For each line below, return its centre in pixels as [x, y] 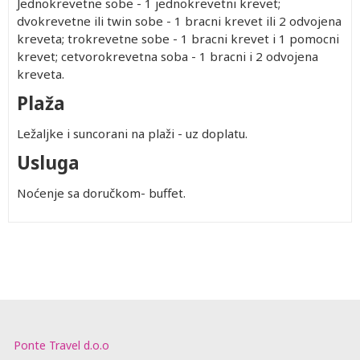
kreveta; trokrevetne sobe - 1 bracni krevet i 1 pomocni [178, 39]
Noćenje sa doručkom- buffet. [101, 193]
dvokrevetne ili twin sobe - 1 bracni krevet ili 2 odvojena [179, 21]
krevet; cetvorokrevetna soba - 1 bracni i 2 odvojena [168, 56]
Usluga [48, 163]
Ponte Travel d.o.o [61, 345]
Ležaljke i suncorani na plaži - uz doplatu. [134, 133]
